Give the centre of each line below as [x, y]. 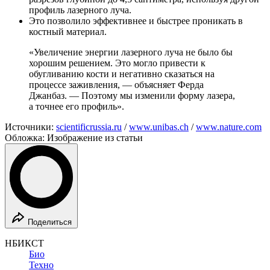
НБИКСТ [24, 243]
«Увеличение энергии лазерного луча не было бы [131, 52]
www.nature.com [229, 127]
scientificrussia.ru [89, 127]
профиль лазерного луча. [80, 10]
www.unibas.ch [159, 127]
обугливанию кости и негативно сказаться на [122, 74]
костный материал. [68, 31]
